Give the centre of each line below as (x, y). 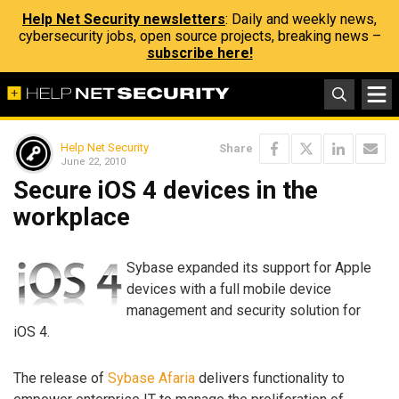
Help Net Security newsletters (124, 19)
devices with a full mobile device (229, 289)
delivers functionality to (270, 379)
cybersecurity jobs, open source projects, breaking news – (199, 36)
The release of (61, 379)
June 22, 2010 (93, 161)
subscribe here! (199, 53)
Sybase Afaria (151, 379)
